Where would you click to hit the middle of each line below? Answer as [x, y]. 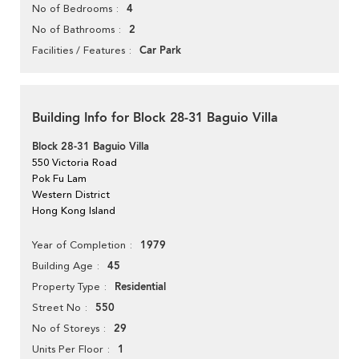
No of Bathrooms [73, 30]
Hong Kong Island [74, 211]
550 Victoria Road [75, 163]
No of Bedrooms [72, 9]
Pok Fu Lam [59, 179]
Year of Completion [79, 245]
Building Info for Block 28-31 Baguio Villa [155, 118]
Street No [56, 308]
